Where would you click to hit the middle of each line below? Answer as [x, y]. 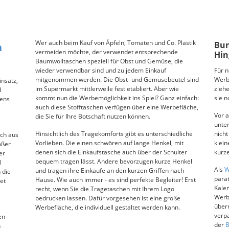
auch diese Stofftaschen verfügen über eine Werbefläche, [117, 107]
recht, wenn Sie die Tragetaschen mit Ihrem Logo [105, 189]
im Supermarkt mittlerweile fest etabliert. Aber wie [107, 88]
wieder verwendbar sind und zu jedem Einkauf [100, 70]
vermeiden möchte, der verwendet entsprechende [106, 52]
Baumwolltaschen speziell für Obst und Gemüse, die [109, 61]
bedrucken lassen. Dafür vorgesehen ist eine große [108, 198]
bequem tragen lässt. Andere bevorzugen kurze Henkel [113, 161]
